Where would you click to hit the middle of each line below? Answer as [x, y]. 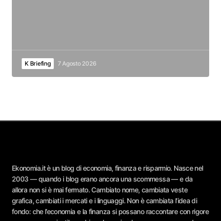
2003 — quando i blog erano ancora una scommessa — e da [102, 179]
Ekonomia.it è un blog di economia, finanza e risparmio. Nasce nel [108, 168]
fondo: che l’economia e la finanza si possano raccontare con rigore [110, 212]
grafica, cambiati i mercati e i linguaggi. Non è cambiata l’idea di [105, 201]
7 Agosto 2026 [77, 64]
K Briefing [38, 64]
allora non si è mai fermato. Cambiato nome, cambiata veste [100, 190]
